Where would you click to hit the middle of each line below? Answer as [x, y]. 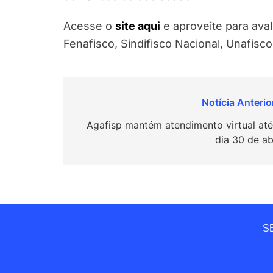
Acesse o [89, 26]
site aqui [138, 26]
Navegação [114, 105]
